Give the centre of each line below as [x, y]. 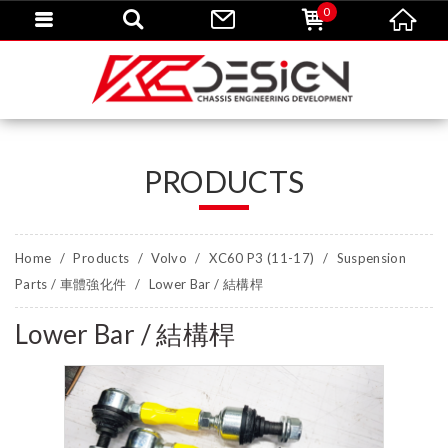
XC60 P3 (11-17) [263, 258]
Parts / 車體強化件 [71, 284]
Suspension [371, 258]
